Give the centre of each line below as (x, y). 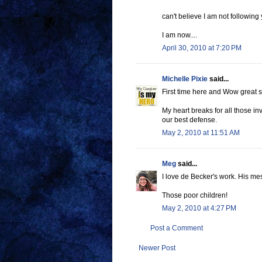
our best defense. (189, 120)
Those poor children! (195, 196)
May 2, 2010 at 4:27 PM (199, 208)
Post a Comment (177, 228)
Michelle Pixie (185, 79)
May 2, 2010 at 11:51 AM (201, 133)
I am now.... (180, 35)
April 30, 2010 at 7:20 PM (202, 48)
